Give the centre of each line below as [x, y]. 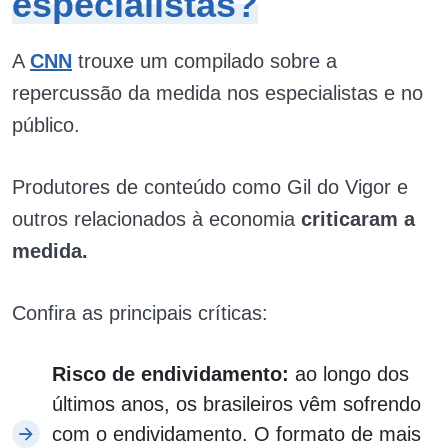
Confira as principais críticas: [140, 313]
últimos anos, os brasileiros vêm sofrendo [236, 404]
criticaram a [358, 219]
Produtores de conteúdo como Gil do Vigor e [210, 187]
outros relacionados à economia [156, 219]
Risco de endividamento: [173, 374]
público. [46, 125]
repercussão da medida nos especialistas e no [217, 93]
